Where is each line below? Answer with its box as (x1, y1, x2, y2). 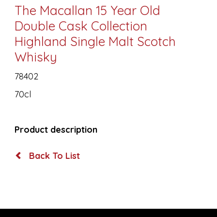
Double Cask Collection (15, 18, 147, 34)
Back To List (27, 150, 80, 162)
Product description (15, 124, 97, 136)
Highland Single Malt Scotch (15, 33, 176, 50)
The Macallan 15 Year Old (15, 2, 160, 19)
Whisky (15, 49, 57, 65)
